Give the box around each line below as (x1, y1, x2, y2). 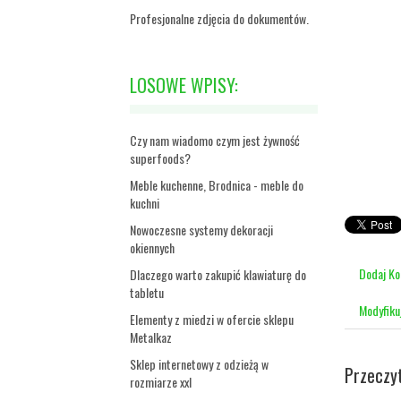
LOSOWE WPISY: (130, 72, 238, 98)
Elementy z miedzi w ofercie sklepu (130, 310, 294, 328)
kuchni (130, 193, 159, 212)
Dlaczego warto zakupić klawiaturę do (130, 265, 306, 284)
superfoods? (130, 149, 191, 167)
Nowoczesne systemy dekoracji (130, 220, 273, 239)
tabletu (130, 283, 164, 302)
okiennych (130, 238, 175, 257)
